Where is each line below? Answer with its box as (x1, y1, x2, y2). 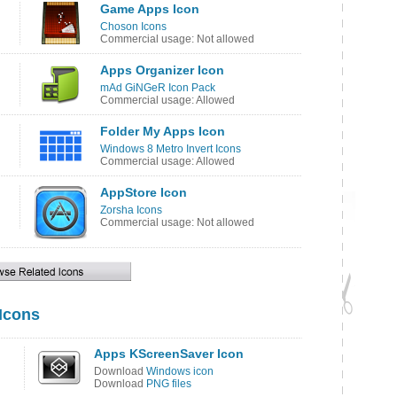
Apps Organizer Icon (100, 63, 224, 77)
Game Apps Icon (100, 2, 199, 16)
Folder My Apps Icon (100, 124, 225, 138)
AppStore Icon (100, 185, 187, 199)
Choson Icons (100, 20, 167, 33)
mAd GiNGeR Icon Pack (100, 82, 215, 94)
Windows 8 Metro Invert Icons (100, 143, 241, 155)
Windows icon (146, 365, 214, 378)
